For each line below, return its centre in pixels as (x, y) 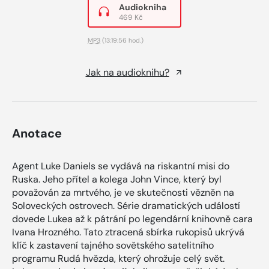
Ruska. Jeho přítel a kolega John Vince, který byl (117, 179)
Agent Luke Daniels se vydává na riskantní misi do (121, 166)
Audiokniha (143, 7)
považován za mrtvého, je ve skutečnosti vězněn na (123, 192)
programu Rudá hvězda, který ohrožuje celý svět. (118, 258)
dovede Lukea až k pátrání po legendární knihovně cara (132, 219)
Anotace (37, 133)
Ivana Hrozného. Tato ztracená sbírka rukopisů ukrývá (128, 232)
